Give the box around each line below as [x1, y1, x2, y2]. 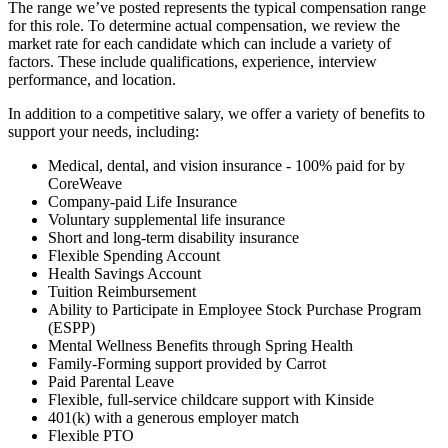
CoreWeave [48, 174, 122, 192]
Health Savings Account [48, 264, 201, 282]
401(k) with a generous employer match [48, 408, 299, 426]
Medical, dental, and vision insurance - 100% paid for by [48, 156, 405, 174]
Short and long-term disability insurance [48, 228, 299, 246]
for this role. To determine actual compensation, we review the [8, 16, 400, 34]
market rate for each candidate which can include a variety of [8, 34, 391, 52]
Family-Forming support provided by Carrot [48, 354, 326, 372]
